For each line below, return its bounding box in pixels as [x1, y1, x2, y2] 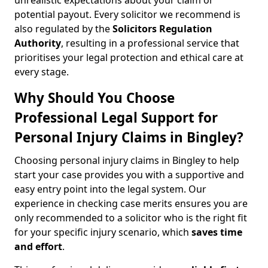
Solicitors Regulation [112, 22, 212, 35]
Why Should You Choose [14, 89, 175, 107]
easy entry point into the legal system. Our [14, 182, 206, 196]
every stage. [14, 65, 69, 78]
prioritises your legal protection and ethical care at [14, 51, 243, 64]
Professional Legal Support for [14, 108, 218, 127]
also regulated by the [14, 22, 112, 35]
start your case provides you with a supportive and [14, 168, 244, 181]
